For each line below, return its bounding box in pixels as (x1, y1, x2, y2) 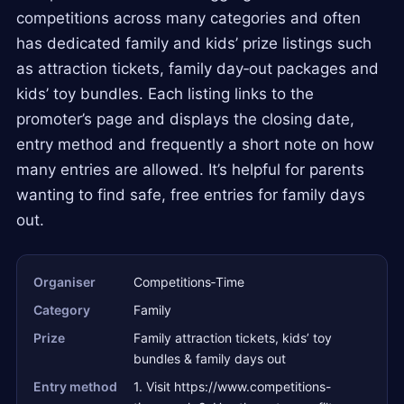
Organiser (33, 273, 96, 289)
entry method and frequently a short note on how (16, 134, 374, 153)
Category (33, 301, 90, 317)
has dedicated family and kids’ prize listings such (16, 33, 372, 52)
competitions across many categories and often (16, 8, 361, 27)
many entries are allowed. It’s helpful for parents (16, 160, 364, 179)
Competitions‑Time (133, 273, 244, 289)
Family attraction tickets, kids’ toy (133, 329, 332, 345)
